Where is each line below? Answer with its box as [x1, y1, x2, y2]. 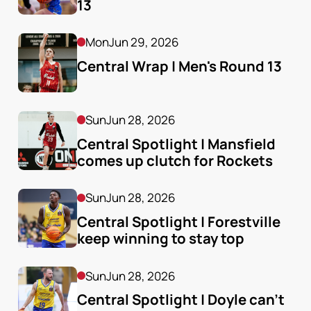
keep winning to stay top [76, 228, 244, 248]
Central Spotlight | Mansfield [76, 133, 276, 153]
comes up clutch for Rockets [76, 150, 273, 170]
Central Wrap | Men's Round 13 [76, 56, 282, 76]
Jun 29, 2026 [109, 34, 180, 51]
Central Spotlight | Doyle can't [76, 289, 285, 310]
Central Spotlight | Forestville [76, 211, 280, 231]
